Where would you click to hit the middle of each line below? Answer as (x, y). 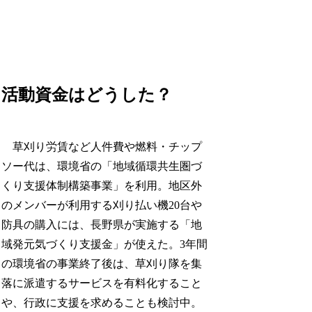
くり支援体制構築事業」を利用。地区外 (102, 185)
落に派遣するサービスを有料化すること (102, 283)
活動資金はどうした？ (87, 94)
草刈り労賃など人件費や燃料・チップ (102, 146)
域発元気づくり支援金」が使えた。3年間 (105, 244)
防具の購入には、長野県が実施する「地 (102, 224)
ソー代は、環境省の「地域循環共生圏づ (102, 166)
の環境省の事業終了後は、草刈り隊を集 (102, 263)
